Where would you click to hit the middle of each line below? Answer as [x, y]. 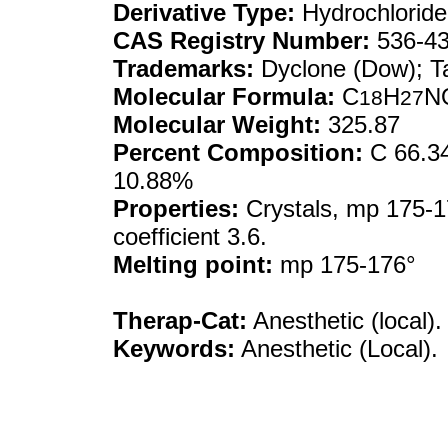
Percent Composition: [238, 152]
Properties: [176, 208]
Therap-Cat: [180, 320]
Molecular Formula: [224, 96]
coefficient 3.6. [190, 236]
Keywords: [174, 348]
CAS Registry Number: [241, 40]
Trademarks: [183, 68]
